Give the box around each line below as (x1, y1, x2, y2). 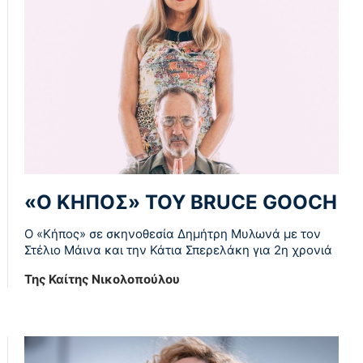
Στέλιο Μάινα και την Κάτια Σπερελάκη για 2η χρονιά (24, 241, 332, 258)
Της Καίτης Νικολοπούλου (24, 271, 180, 287)
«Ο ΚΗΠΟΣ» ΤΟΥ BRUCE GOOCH (24, 190, 337, 214)
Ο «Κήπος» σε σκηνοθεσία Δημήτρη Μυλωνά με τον (24, 225, 321, 241)
